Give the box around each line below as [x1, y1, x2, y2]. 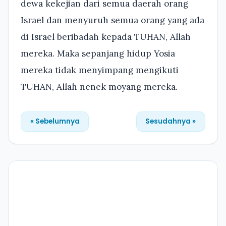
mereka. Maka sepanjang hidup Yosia [21, 47, 175, 59]
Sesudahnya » [145, 117, 196, 127]
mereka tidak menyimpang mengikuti [21, 64, 179, 76]
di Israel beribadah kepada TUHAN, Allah [21, 31, 191, 42]
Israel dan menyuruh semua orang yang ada [21, 14, 204, 26]
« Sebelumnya [30, 117, 80, 127]
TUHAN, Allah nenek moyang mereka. [21, 81, 178, 92]
